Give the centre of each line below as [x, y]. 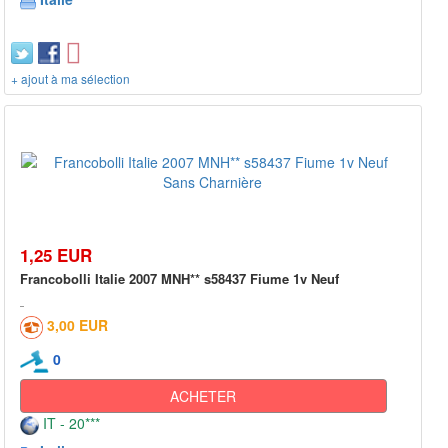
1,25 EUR [56, 255]
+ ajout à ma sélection [70, 79]
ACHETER [203, 395]
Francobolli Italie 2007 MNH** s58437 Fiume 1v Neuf [179, 279]
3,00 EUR [77, 325]
